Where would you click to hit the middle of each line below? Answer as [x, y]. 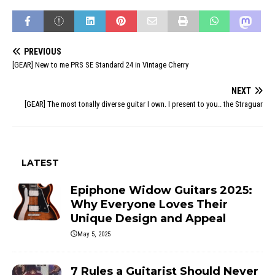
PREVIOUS [43, 51]
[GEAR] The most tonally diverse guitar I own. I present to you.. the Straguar [144, 104]
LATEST [40, 162]
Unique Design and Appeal [148, 218]
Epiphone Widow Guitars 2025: [161, 190]
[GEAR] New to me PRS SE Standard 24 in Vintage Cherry [100, 64]
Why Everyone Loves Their [149, 204]
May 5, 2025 [94, 234]
